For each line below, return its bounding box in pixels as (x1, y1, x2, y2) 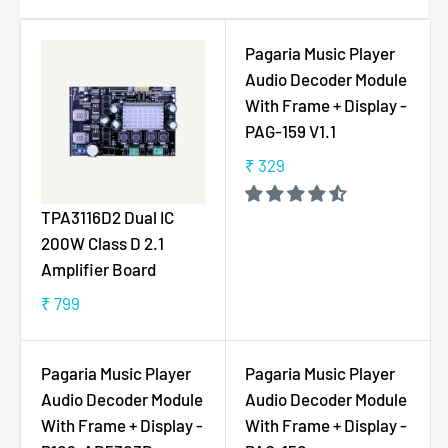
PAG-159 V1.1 (245, 121, 337, 141)
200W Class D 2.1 (41, 233, 164, 254)
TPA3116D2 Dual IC (41, 207, 174, 228)
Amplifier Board (41, 259, 156, 280)
